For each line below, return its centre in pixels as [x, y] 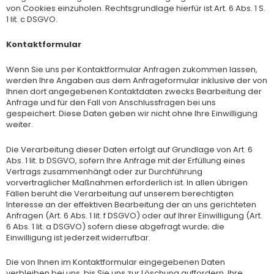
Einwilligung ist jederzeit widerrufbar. [78, 237]
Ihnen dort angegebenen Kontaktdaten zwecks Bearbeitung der [134, 91]
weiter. [20, 124]
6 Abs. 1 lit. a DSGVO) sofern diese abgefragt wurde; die [115, 226]
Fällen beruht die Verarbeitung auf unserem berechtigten [120, 193]
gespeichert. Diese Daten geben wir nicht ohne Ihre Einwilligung [132, 113]
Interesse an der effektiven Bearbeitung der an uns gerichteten [131, 204]
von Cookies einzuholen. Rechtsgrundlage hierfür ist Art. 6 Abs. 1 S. [136, 9]
